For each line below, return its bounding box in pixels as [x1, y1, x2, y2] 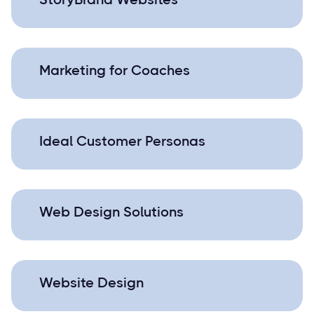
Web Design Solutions [39, 204, 184, 220]
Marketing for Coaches [39, 62, 190, 78]
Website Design [39, 275, 144, 291]
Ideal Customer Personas [39, 133, 205, 149]
